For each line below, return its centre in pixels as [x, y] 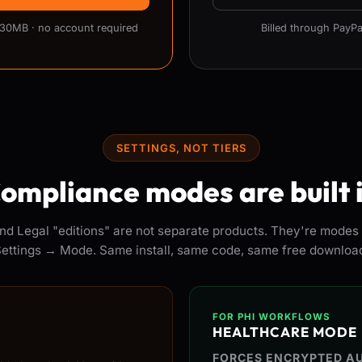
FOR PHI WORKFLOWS [271, 317]
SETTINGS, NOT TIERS [181, 148]
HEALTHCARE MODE [285, 332]
